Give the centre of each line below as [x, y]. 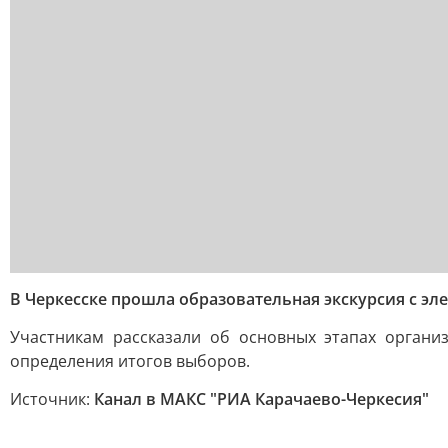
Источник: [52, 399]
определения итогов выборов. [130, 361]
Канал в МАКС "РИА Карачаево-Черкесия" [261, 399]
